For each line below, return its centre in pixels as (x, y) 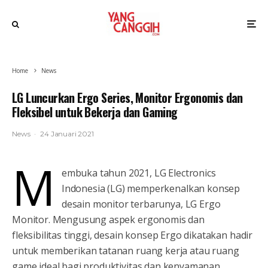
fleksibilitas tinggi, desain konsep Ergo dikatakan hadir (133, 235)
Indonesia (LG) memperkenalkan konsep (151, 188)
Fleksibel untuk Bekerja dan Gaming (95, 112)
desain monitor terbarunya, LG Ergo (141, 204)
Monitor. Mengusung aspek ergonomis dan (108, 220)
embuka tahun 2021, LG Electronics (138, 173)
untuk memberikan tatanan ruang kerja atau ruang (126, 251)
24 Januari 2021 (67, 134)
